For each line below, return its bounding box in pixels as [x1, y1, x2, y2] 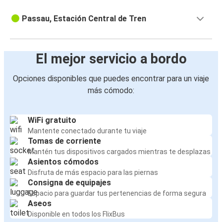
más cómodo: [88, 86, 134, 96]
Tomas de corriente [28, 136, 101, 146]
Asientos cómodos [28, 157, 99, 167]
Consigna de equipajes [28, 178, 111, 188]
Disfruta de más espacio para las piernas [28, 168, 158, 177]
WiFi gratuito [28, 115, 76, 125]
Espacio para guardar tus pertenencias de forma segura [28, 189, 206, 198]
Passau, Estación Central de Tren [22, 14, 146, 24]
